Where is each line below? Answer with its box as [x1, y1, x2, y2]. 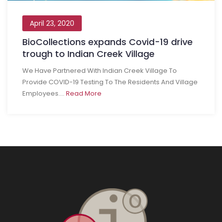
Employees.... [22, 89, 66, 98]
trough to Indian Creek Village [22, 48, 155, 60]
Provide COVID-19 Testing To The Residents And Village [22, 77, 198, 87]
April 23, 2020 [30, 18, 74, 28]
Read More [66, 89, 102, 98]
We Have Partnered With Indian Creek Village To [22, 66, 177, 75]
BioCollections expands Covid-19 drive [22, 36, 193, 48]
